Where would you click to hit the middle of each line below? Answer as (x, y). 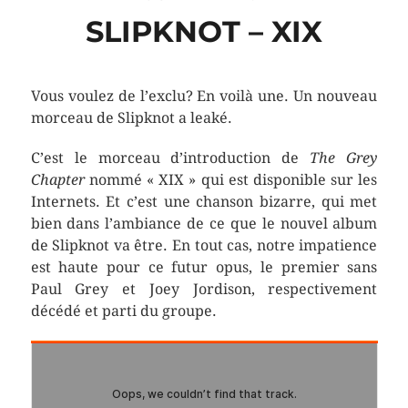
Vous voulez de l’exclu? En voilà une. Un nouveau (204, 96)
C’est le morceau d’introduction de (170, 158)
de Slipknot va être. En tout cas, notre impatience (204, 245)
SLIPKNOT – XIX (204, 31)
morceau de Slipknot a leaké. (131, 118)
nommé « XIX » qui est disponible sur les (231, 180)
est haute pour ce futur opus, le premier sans (204, 267)
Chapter (57, 180)
